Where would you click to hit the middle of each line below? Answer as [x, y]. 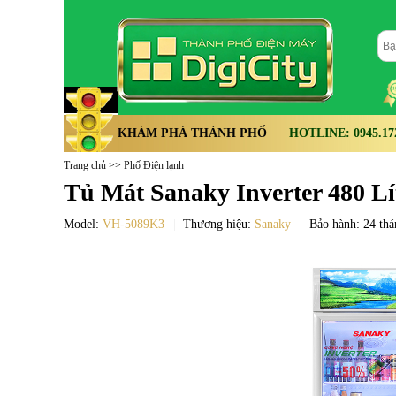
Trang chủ [85, 165]
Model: [83, 224]
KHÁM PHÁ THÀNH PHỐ [192, 133]
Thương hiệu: [219, 224]
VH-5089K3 [133, 224]
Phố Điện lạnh [154, 165]
